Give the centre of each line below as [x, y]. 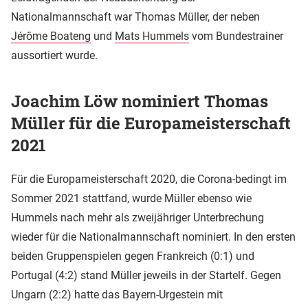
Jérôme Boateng [51, 36]
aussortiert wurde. [54, 56]
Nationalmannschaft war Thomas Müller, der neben [135, 17]
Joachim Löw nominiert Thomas [140, 101]
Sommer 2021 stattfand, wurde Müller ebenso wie [131, 198]
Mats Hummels [152, 36]
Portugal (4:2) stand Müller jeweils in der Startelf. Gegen [146, 275]
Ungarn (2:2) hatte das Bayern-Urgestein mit [117, 294]
